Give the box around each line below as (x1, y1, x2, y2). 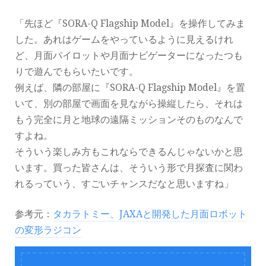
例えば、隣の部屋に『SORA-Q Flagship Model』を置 (15, 82, 245, 94)
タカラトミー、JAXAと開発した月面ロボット (53, 208, 247, 220)
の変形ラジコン (15, 224, 81, 236)
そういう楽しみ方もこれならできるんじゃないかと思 (15, 146, 243, 158)
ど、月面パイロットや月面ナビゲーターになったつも (15, 50, 243, 62)
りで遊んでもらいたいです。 (15, 66, 138, 78)
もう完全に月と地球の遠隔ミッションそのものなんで (15, 114, 243, 126)
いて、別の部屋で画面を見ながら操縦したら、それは (15, 98, 243, 110)
